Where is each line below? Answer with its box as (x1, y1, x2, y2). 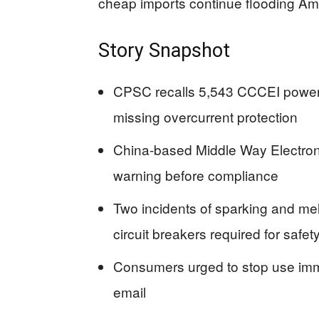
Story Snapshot (98, 39, 230, 62)
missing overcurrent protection (113, 107, 298, 126)
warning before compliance (113, 165, 278, 184)
